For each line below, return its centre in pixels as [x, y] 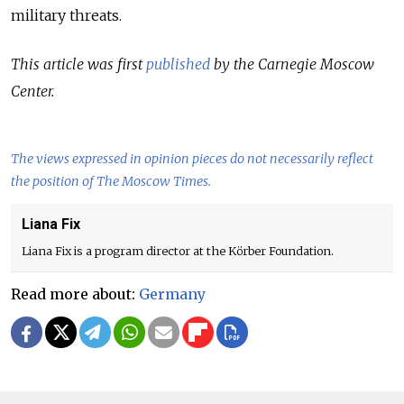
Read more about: [75, 294]
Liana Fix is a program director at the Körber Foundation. [178, 250]
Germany [172, 294]
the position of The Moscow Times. [111, 181]
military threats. [66, 15]
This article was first [78, 64]
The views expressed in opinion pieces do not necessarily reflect [192, 158]
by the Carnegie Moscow [292, 64]
